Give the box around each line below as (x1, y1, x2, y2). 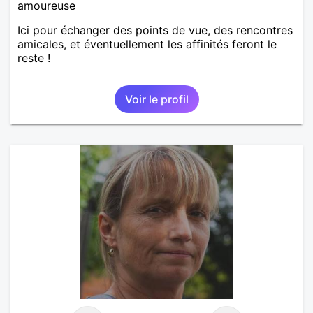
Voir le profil (124, 92, 189, 106)
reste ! (17, 50, 50, 65)
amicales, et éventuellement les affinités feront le (17, 36, 277, 51)
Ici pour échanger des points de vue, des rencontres (17, 22, 293, 37)
